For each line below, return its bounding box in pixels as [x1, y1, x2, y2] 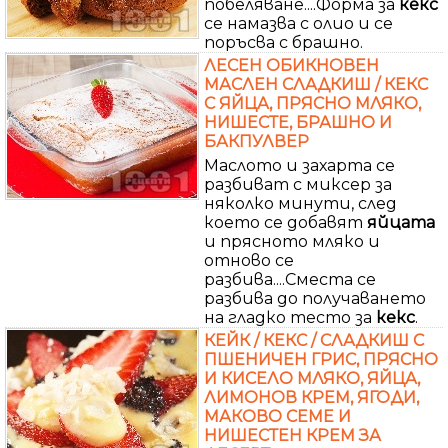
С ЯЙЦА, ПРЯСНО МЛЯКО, [204, 93, 421, 113]
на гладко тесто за [204, 307, 376, 327]
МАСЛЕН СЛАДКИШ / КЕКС [204, 74, 428, 94]
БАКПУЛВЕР [204, 131, 309, 151]
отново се [204, 250, 294, 270]
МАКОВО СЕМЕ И [204, 406, 351, 426]
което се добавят [204, 212, 367, 232]
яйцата [367, 212, 435, 232]
